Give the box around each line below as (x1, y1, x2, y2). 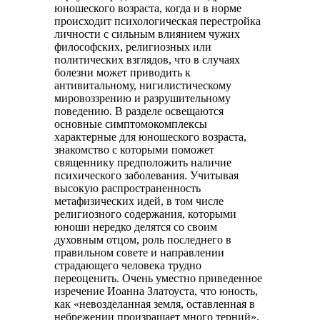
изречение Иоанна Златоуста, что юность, (54, 285, 259, 297)
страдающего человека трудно (54, 259, 202, 271)
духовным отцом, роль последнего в (54, 234, 232, 246)
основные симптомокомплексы (54, 118, 208, 130)
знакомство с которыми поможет (54, 144, 215, 156)
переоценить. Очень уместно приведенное (54, 272, 263, 284)
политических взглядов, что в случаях (54, 54, 241, 66)
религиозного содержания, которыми (54, 208, 237, 220)
